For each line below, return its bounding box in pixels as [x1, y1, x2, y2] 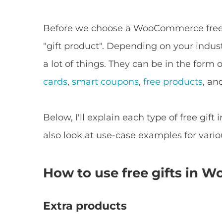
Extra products [43, 199, 127, 213]
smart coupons [72, 76, 139, 88]
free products [143, 76, 203, 88]
